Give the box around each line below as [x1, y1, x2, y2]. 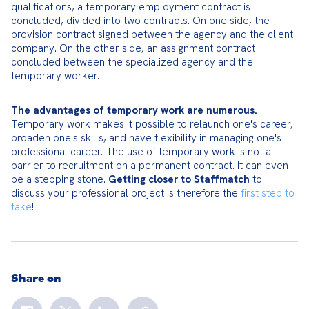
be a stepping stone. [11, 172, 108, 186]
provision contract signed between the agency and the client [11, 28, 293, 41]
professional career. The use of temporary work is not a [11, 145, 271, 159]
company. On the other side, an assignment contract [11, 41, 255, 55]
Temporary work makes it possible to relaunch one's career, [11, 117, 293, 131]
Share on [11, 270, 61, 286]
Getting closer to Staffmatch [108, 172, 250, 186]
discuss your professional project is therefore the [11, 186, 241, 200]
